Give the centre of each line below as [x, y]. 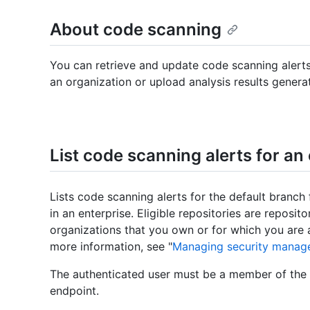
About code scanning [136, 29]
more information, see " [111, 247]
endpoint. [74, 291]
